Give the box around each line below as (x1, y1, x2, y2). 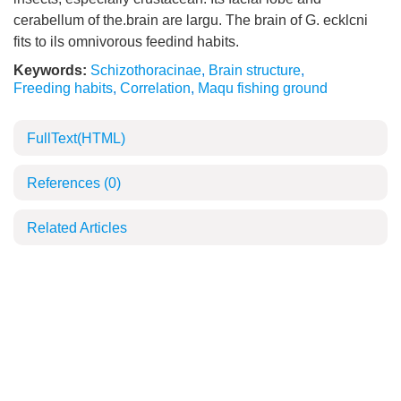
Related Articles (27, 220, 127, 235)
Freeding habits (13, 81, 113, 96)
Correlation (120, 81, 191, 96)
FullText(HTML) (27, 131, 125, 146)
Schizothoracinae (90, 63, 201, 78)
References (27, 175, 104, 191)
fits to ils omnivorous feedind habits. (13, 34, 239, 49)
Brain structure (209, 63, 301, 78)
